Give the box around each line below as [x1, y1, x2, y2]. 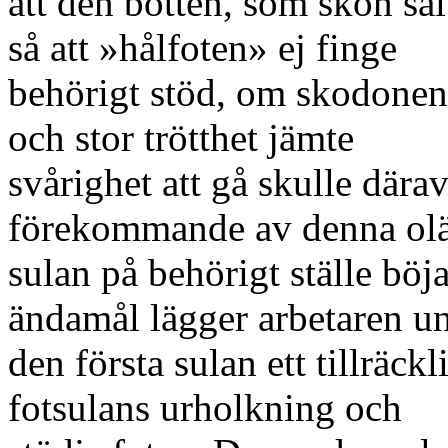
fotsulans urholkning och [8, 386, 402, 429]
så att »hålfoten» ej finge [8, 26, 397, 69]
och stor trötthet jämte [8, 116, 354, 159]
